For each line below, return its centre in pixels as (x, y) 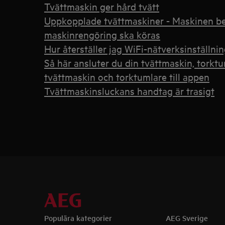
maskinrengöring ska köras (102, 34)
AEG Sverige (187, 218)
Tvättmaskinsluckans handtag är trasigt (129, 91)
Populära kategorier (78, 218)
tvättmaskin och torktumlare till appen (127, 77)
